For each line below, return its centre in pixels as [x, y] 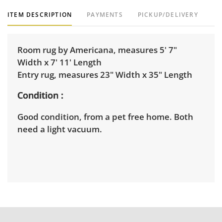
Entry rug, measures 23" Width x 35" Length [105, 75]
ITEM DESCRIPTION [40, 15]
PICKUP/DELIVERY [168, 15]
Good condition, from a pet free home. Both [105, 117]
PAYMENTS [105, 15]
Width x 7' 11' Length [59, 62]
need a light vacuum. [60, 129]
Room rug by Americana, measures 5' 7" [97, 50]
